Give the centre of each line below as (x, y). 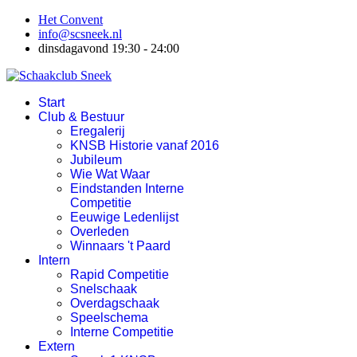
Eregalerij (98, 131)
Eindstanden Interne (127, 188)
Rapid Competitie (120, 275)
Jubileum (96, 160)
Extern (57, 346)
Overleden (100, 231)
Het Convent (71, 20)
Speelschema (109, 318)
